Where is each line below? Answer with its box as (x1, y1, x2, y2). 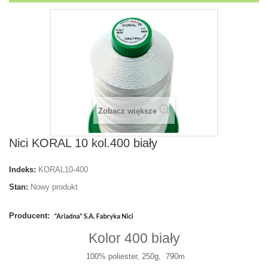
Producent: (9, 211, 50, 221)
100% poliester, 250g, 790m (83, 252, 185, 261)
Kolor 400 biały (88, 230, 180, 246)
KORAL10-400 (38, 165, 88, 175)
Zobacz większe (98, 106, 157, 116)
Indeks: (9, 165, 36, 175)
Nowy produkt (31, 182, 78, 192)
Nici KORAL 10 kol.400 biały (9, 136, 157, 150)
